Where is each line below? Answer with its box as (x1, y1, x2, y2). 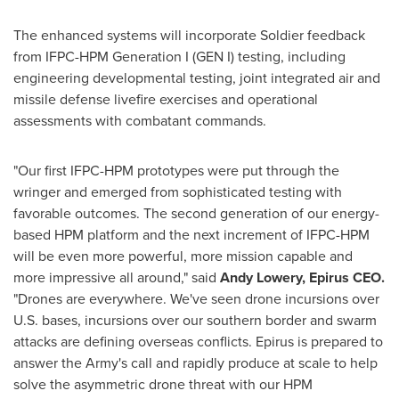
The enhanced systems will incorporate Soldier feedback (13, 24, 365, 45)
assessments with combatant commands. (13, 110, 266, 131)
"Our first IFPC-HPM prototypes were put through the (13, 159, 339, 181)
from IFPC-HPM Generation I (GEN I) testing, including (13, 45, 346, 67)
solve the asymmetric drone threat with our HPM (13, 373, 313, 395)
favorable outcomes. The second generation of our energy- (13, 202, 379, 224)
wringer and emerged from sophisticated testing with (13, 181, 342, 202)
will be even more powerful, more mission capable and (13, 245, 353, 266)
